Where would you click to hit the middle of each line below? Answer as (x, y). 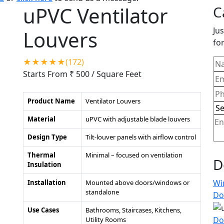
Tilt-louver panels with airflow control (141, 137)
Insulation (44, 164)
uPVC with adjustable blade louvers (138, 119)
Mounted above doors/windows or (137, 182)
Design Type (47, 137)
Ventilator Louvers (113, 101)
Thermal (41, 155)
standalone (102, 192)
